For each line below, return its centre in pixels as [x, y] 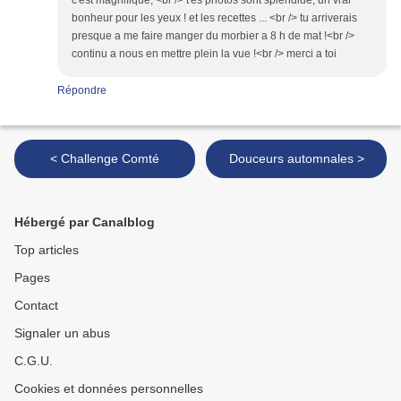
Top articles [47, 250]
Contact [36, 306]
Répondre [82, 91]
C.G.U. [34, 361]
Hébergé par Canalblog [85, 222]
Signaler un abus [62, 333]
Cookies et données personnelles [109, 389]
